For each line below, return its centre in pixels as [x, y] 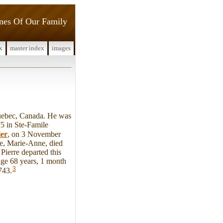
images [61, 48]
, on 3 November [34, 134]
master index [27, 48]
